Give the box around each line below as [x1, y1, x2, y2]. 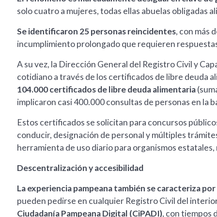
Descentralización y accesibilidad [17, 163, 143, 173]
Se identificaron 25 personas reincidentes [17, 26, 176, 37]
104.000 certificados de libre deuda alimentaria [17, 84, 197, 95]
